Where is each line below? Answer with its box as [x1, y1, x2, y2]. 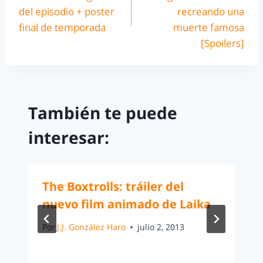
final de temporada [19, 21, 106, 34]
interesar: [28, 126, 109, 149]
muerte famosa [173, 21, 244, 34]
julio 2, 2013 [137, 221, 185, 233]
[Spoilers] [201, 36, 244, 50]
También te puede [28, 101, 177, 124]
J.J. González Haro [57, 221, 126, 233]
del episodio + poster [19, 5, 114, 18]
